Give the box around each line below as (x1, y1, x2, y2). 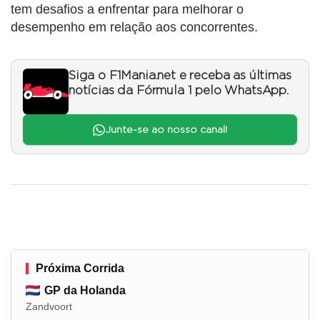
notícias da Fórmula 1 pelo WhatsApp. (69, 85, 289, 97)
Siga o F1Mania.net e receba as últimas (69, 70, 291, 82)
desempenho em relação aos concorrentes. (11, 20, 258, 35)
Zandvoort (26, 300, 72, 312)
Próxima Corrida (36, 261, 124, 274)
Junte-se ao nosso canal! (104, 124, 227, 135)
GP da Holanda (44, 284, 126, 296)
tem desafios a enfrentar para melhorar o (11, 2, 244, 17)
